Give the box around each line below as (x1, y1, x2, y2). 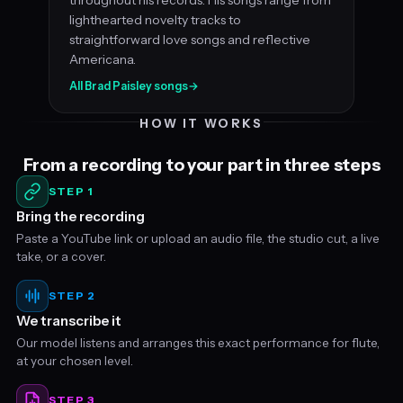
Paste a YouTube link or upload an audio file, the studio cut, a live (15, 230, 380, 246)
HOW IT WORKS (139, 115, 264, 130)
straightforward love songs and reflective (69, 31, 310, 48)
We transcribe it (15, 311, 121, 329)
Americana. (69, 50, 136, 67)
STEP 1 (48, 184, 94, 199)
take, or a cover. (15, 248, 106, 264)
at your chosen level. (15, 353, 133, 368)
